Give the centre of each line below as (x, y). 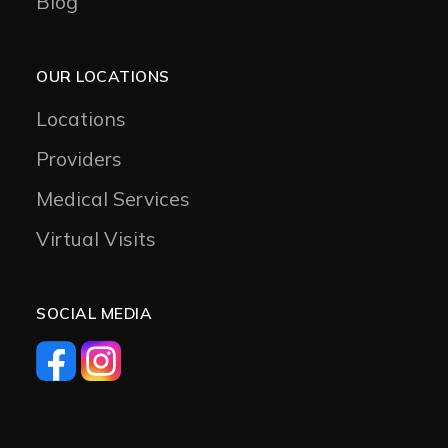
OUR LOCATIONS (103, 75)
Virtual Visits (96, 238)
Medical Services (113, 198)
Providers (79, 158)
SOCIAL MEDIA (94, 312)
